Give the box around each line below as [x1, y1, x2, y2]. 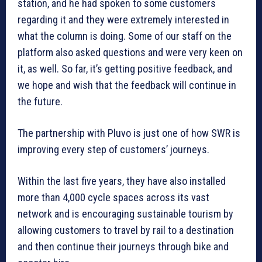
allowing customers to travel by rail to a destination [18, 224, 234, 237]
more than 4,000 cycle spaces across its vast [18, 191, 209, 204]
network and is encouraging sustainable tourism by [18, 208, 233, 220]
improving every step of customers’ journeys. [18, 143, 209, 156]
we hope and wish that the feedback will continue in [18, 79, 236, 92]
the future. [18, 95, 63, 108]
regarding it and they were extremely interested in [18, 13, 229, 26]
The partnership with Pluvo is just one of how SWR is [18, 127, 240, 140]
